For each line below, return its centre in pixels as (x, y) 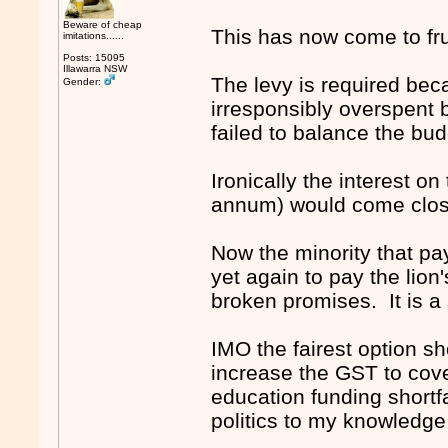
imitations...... (94, 35)
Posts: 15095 (94, 57)
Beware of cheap (103, 24)
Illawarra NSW (95, 68)
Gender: (84, 81)
